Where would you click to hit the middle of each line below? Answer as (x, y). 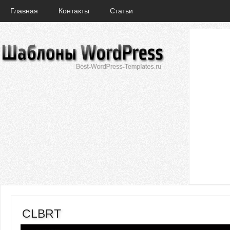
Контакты (74, 11)
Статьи (121, 11)
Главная (24, 11)
